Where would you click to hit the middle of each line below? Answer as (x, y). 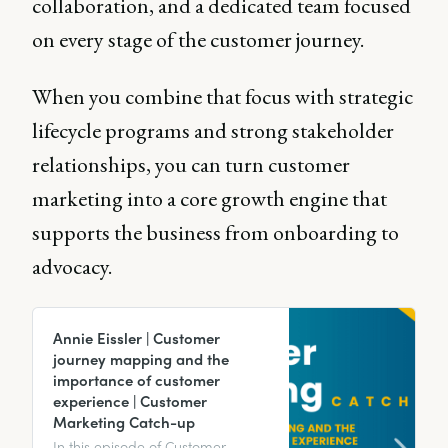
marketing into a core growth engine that (209, 198)
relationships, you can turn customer (191, 164)
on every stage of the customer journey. (198, 39)
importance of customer (136, 380)
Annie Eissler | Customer (136, 338)
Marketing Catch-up (124, 422)
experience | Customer (130, 401)
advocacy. (72, 266)
